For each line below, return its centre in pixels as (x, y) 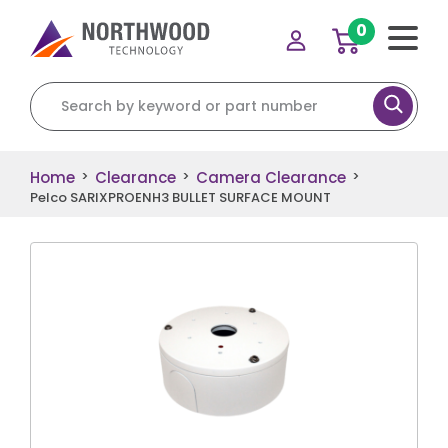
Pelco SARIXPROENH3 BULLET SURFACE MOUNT (180, 197)
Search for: (72, 91)
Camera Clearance (271, 177)
